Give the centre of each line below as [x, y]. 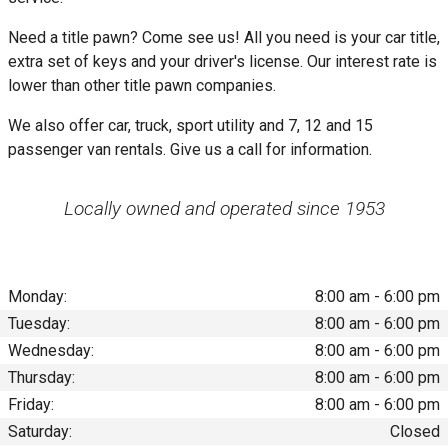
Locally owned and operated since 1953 [224, 208]
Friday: [31, 404]
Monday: [37, 296]
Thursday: [41, 377]
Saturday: [40, 431]
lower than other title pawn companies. [142, 85]
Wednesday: [51, 350]
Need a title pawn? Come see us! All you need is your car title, [224, 37]
